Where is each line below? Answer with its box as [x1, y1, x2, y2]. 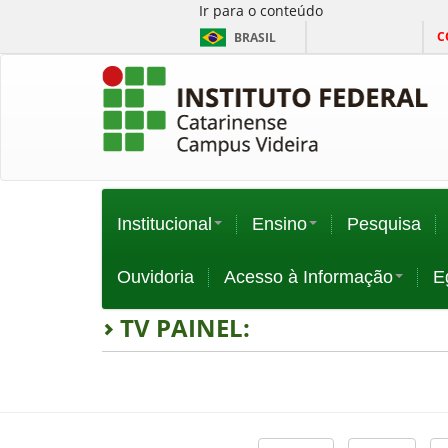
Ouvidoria [117, 267, 194, 287]
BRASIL [234, 29, 276, 46]
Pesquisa [347, 214, 421, 234]
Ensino [252, 214, 307, 234]
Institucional [117, 214, 212, 234]
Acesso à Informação [224, 267, 393, 287]
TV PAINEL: [114, 311, 250, 344]
